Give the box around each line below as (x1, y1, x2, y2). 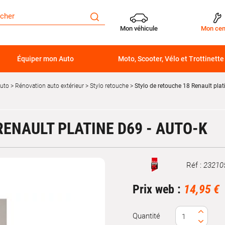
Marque (132, 165, 157, 174)
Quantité (133, 211, 160, 220)
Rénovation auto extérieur (15, 82, 84, 89)
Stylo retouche (90, 82, 129, 89)
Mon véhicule (120, 24, 158, 32)
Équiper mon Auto (17, 55, 74, 63)
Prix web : (133, 182, 184, 196)
